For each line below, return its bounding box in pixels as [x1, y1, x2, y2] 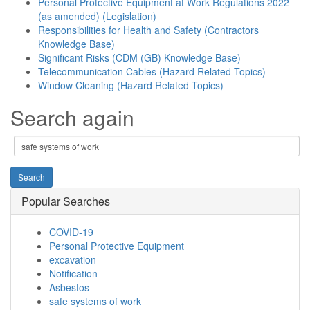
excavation [49, 253, 96, 266]
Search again [10, 102, 134, 132]
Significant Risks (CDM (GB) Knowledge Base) [38, 51, 241, 64]
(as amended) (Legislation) [38, 9, 156, 23]
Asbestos [49, 280, 89, 294]
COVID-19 [49, 225, 93, 239]
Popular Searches [21, 193, 110, 209]
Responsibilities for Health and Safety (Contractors [38, 23, 259, 37]
